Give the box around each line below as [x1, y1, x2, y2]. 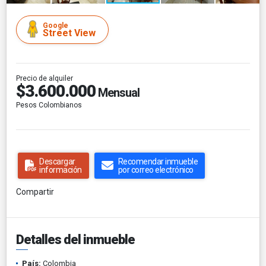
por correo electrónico [118, 164, 194, 175]
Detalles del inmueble [16, 232, 135, 247]
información [39, 164, 82, 175]
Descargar [39, 156, 75, 166]
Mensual [96, 85, 140, 100]
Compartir [16, 186, 54, 197]
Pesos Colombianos [16, 100, 82, 109]
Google [43, 21, 68, 30]
